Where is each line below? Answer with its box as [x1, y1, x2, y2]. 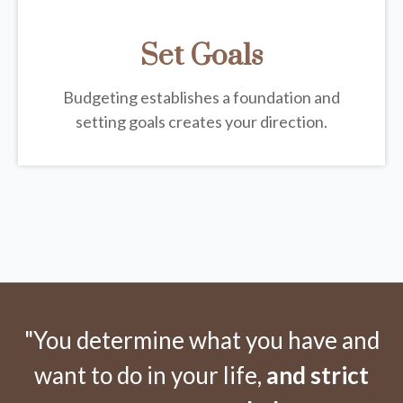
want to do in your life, [34, 361, 266, 390]
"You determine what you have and [23, 326, 380, 355]
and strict [266, 361, 369, 390]
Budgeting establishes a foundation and [63, 87, 340, 108]
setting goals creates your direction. [76, 112, 327, 132]
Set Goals [140, 38, 263, 76]
